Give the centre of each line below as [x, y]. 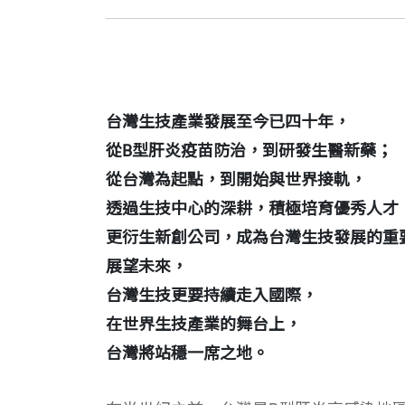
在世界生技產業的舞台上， [203, 324]
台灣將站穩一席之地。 [187, 353]
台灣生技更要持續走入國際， [212, 295]
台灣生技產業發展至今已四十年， [228, 122]
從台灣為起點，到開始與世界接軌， [236, 179]
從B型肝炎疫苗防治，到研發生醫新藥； [249, 151]
